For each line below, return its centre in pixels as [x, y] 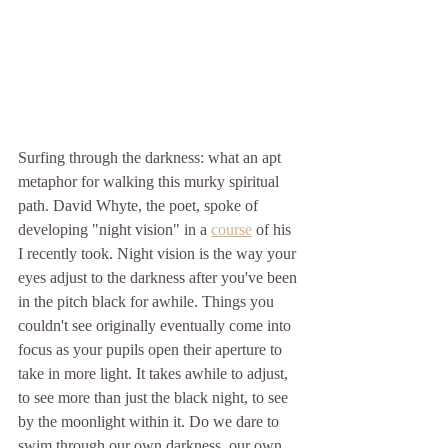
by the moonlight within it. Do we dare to [150, 421]
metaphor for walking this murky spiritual [150, 181]
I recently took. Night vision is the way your [159, 253]
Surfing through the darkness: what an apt [151, 157]
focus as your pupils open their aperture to [152, 349]
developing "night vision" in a [114, 229]
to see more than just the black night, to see [155, 397]
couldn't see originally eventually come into [156, 325]
